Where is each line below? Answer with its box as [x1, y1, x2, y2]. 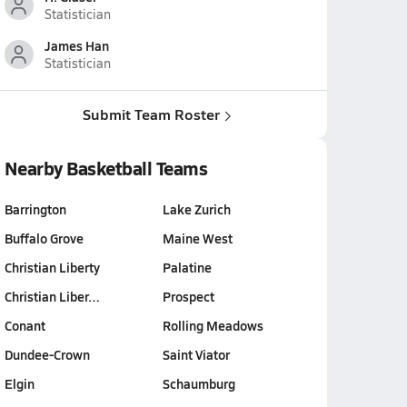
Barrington [4, 200, 66, 218]
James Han [44, 36, 109, 55]
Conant [4, 316, 45, 334]
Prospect [162, 287, 214, 305]
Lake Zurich [162, 200, 231, 218]
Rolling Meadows [162, 316, 263, 334]
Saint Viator [162, 345, 230, 363]
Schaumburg [162, 374, 235, 392]
